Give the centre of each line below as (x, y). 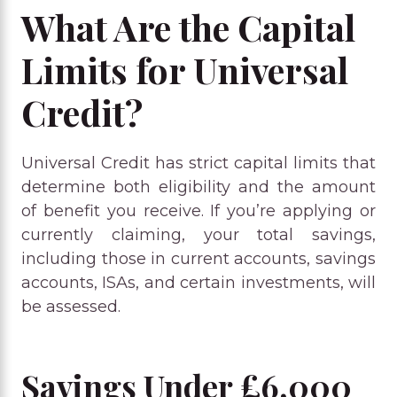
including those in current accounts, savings (198, 258)
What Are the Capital (188, 27)
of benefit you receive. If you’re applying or (198, 210)
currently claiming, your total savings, (198, 234)
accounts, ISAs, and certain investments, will (198, 282)
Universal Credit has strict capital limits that (198, 163)
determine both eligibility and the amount (198, 187)
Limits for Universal (185, 69)
